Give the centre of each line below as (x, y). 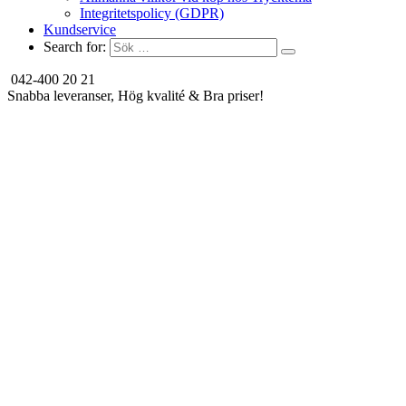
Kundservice (80, 29)
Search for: (75, 47)
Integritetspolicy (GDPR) (152, 13)
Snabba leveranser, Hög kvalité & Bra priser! (135, 96)
